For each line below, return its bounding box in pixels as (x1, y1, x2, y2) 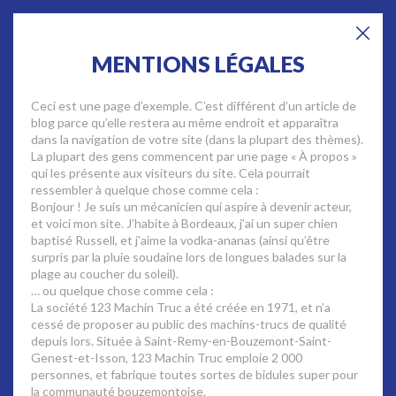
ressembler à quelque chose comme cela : (31, 182, 259, 197)
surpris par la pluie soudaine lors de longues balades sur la (31, 249, 346, 264)
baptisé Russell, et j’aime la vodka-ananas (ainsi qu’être (31, 232, 330, 247)
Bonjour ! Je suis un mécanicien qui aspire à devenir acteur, (31, 199, 352, 214)
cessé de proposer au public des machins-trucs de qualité (31, 316, 346, 331)
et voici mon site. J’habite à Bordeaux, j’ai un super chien (31, 216, 338, 231)
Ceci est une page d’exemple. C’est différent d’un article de (31, 98, 356, 113)
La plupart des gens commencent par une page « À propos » (31, 148, 357, 164)
